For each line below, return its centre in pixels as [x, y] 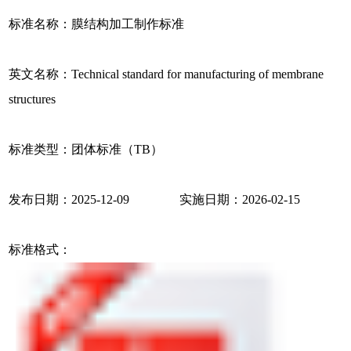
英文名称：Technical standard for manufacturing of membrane [166, 74]
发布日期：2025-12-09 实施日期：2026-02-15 [155, 200]
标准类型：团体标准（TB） [86, 150]
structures [33, 100]
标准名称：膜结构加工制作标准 [97, 24]
